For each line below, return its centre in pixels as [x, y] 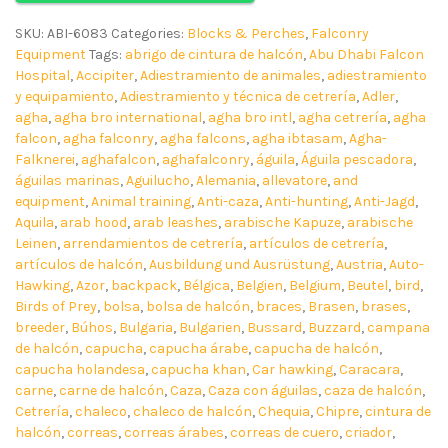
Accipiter [105, 76]
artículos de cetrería [316, 244]
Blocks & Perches [246, 34]
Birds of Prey [56, 307]
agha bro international [128, 118]
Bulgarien [210, 328]
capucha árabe [198, 349]
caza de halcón [373, 391]
